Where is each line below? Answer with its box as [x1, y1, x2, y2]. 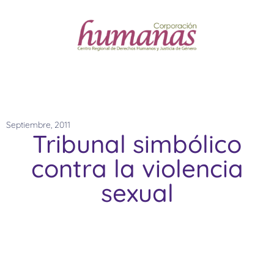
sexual [100, 177, 174, 209]
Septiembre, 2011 [6, 119, 70, 131]
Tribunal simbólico [32, 128, 242, 160]
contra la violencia [31, 153, 243, 184]
